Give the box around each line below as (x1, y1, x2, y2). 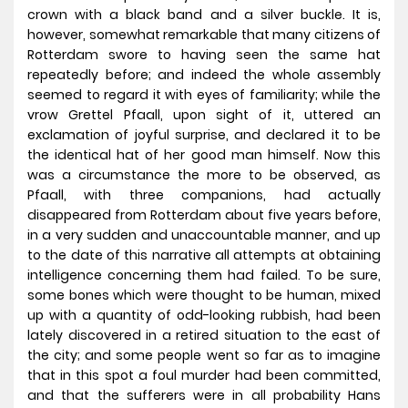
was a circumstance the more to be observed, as (27, 166, 381, 185)
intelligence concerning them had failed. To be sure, (27, 266, 381, 285)
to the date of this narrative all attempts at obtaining (27, 246, 381, 265)
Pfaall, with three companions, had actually (27, 186, 381, 205)
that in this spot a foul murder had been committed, (27, 366, 381, 385)
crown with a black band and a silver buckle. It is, (27, 5, 381, 25)
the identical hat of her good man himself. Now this (27, 146, 381, 165)
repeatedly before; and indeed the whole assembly (27, 66, 381, 85)
